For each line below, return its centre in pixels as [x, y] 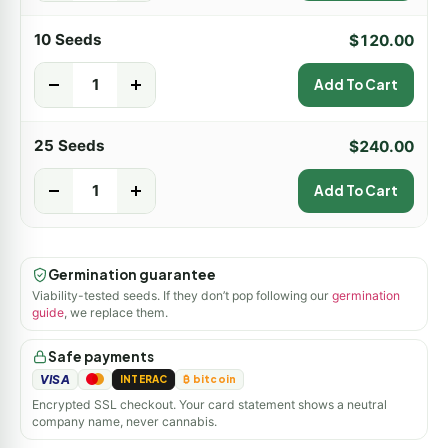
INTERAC [143, 379]
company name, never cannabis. [124, 421]
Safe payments [101, 356]
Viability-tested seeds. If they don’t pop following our [182, 295]
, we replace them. [116, 312]
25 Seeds [69, 146]
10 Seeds [68, 40]
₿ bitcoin [210, 379]
